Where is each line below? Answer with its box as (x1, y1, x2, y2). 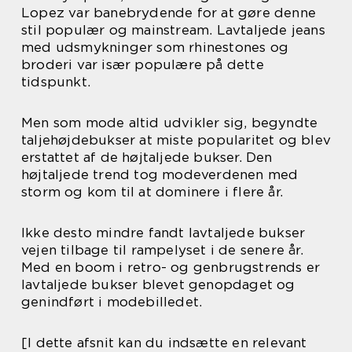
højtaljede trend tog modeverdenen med (21, 166, 299, 182)
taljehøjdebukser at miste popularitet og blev (21, 131, 332, 148)
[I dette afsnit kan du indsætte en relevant (21, 334, 307, 350)
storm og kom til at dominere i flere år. (21, 183, 284, 200)
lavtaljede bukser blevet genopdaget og (21, 276, 295, 292)
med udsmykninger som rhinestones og (21, 38, 289, 55)
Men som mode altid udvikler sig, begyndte (21, 114, 318, 130)
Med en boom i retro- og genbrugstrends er (21, 258, 321, 275)
